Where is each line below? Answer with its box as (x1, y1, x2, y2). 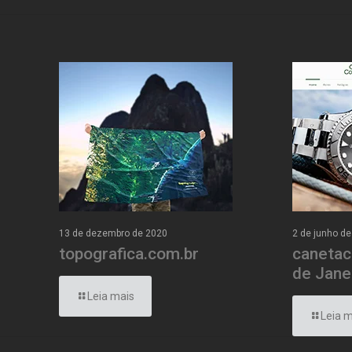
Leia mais (87, 290, 135, 302)
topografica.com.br (59, 244, 200, 263)
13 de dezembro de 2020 (59, 228, 168, 239)
